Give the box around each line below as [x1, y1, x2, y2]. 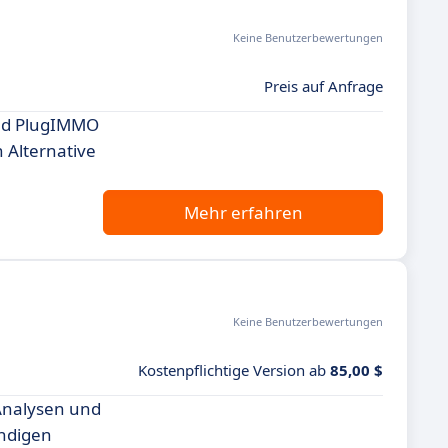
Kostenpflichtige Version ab [138, 360, 330, 380]
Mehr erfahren [183, 201, 303, 224]
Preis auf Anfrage [264, 76, 383, 96]
